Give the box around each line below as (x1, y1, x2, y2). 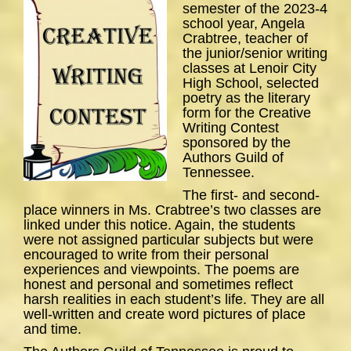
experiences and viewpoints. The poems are (24, 262, 299, 278)
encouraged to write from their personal (24, 247, 269, 263)
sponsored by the (183, 135, 291, 151)
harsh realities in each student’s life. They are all (24, 291, 324, 308)
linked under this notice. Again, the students (24, 217, 295, 233)
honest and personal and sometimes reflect (24, 277, 293, 293)
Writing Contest (183, 120, 279, 136)
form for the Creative (183, 105, 311, 121)
